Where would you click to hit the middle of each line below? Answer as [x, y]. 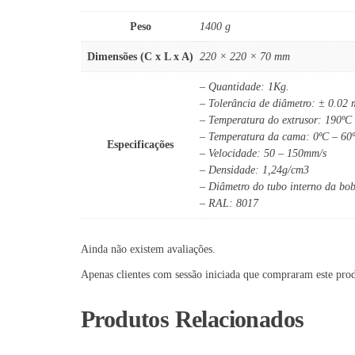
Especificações [140, 144]
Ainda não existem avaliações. [148, 249]
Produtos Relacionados [193, 319]
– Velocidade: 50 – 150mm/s [263, 153]
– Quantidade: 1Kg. [244, 86]
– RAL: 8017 [229, 203]
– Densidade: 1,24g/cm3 [254, 170]
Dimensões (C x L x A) [140, 56]
